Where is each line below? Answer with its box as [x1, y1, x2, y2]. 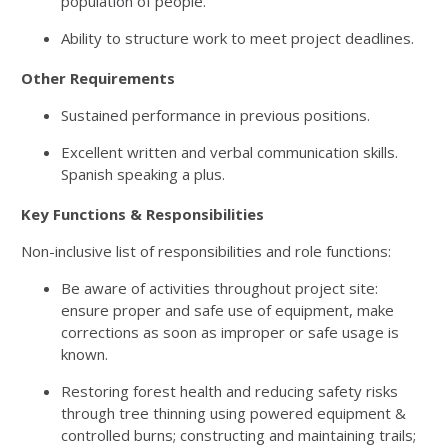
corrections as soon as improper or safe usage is [61, 322, 399, 342]
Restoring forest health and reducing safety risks [61, 381, 398, 401]
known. [61, 344, 108, 364]
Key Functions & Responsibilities [21, 204, 264, 224]
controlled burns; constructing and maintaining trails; [61, 425, 416, 445]
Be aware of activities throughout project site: [61, 278, 378, 298]
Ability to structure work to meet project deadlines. [61, 28, 414, 48]
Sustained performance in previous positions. [61, 105, 370, 125]
